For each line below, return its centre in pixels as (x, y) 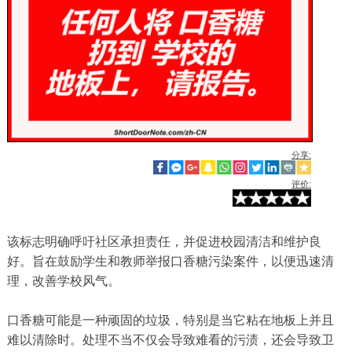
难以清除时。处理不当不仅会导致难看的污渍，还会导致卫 (170, 340)
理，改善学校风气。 (63, 281)
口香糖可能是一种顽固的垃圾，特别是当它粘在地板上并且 (170, 321)
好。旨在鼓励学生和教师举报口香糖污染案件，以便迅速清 (170, 262)
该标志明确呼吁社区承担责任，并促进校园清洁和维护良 (164, 242)
